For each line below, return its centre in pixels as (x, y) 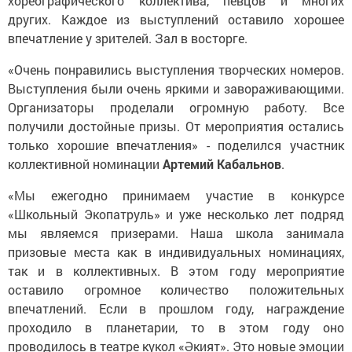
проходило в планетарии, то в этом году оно (176, 316)
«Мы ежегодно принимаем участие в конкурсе (176, 184)
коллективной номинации (85, 152)
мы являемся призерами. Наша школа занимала (176, 222)
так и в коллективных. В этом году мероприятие (176, 259)
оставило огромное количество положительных (176, 278)
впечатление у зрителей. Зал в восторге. (128, 27)
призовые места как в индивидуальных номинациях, (176, 240)
